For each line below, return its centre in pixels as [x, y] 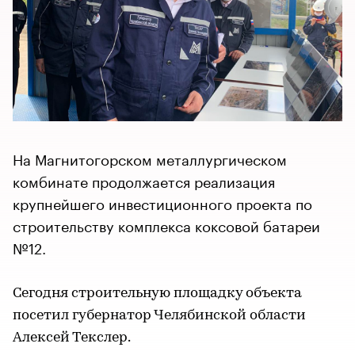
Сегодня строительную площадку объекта [157, 293]
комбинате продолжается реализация [144, 179]
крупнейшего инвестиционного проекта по [162, 202]
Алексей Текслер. [72, 338]
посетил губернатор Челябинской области [159, 315]
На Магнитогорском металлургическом [150, 157]
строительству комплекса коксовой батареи [166, 224]
